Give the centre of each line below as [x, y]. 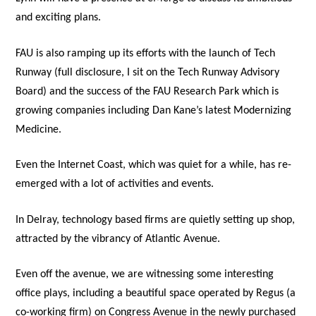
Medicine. [39, 129]
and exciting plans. [59, 17]
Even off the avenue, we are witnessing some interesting [145, 275]
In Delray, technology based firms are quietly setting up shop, [156, 220]
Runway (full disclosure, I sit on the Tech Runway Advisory [148, 72]
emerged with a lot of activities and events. [115, 184]
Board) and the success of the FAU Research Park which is [147, 91]
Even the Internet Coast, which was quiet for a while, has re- [154, 165]
